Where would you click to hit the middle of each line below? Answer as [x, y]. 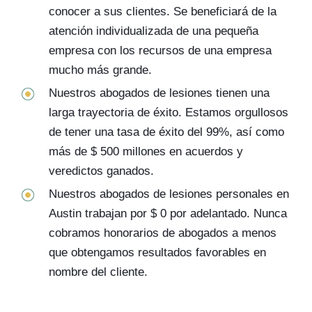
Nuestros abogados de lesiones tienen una [159, 93]
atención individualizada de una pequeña [154, 31]
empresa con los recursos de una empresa [160, 50]
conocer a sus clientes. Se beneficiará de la [163, 11]
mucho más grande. [100, 70]
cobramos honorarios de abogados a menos [163, 233]
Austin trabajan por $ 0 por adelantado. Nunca [168, 213]
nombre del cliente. [98, 272]
